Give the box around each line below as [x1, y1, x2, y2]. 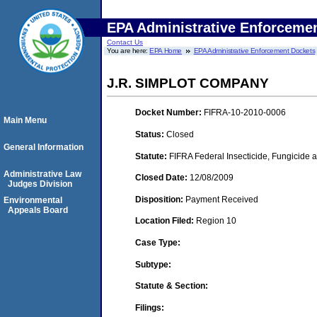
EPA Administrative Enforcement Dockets [193, 47, 316, 54]
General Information [4, 142, 83, 152]
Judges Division [8, 179, 72, 189]
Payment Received [185, 194, 258, 204]
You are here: [107, 47, 150, 54]
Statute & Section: [135, 281, 208, 292]
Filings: [135, 302, 164, 313]
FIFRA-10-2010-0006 [204, 108, 286, 118]
